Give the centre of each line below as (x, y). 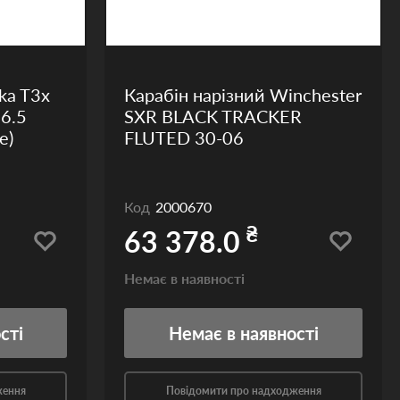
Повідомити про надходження (243, 391)
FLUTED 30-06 (184, 137)
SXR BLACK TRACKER (213, 116)
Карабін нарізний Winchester (243, 95)
